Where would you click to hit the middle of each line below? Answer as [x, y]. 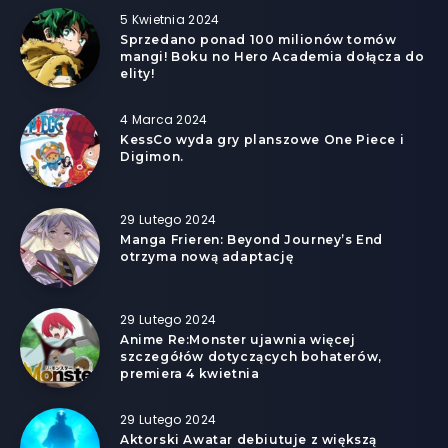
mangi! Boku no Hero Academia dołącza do [272, 56]
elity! [137, 73]
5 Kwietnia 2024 [170, 19]
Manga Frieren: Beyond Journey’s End [252, 239]
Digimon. [152, 156]
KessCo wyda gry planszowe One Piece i [262, 139]
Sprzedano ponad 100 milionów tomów [258, 39]
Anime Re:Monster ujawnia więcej [238, 339]
